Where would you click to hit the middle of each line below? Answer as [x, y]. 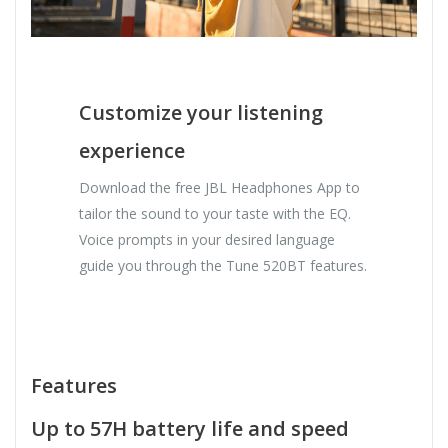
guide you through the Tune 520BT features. [223, 265]
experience [132, 150]
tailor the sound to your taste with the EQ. [215, 213]
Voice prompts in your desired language [207, 239]
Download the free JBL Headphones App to [220, 187]
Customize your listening [201, 112]
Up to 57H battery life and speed [190, 428]
